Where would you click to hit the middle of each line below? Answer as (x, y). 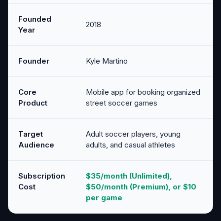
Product (33, 103)
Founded (35, 19)
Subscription (42, 176)
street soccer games (122, 103)
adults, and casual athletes (130, 145)
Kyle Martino (107, 61)
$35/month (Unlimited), (129, 176)
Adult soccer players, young (133, 134)
